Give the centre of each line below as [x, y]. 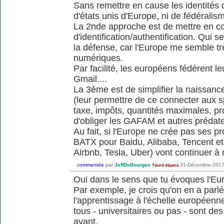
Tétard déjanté [165, 165]
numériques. [98, 58]
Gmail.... [90, 79]
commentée [90, 164]
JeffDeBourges [132, 164]
